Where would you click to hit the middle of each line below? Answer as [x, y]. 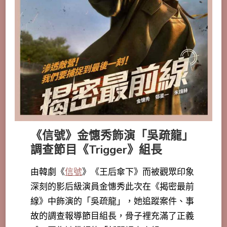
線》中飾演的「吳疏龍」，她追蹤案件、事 [112, 201]
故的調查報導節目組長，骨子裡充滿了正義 [112, 216]
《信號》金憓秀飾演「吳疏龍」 [112, 135]
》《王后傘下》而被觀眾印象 [138, 172]
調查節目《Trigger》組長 [97, 149]
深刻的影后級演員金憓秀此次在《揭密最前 [112, 186]
